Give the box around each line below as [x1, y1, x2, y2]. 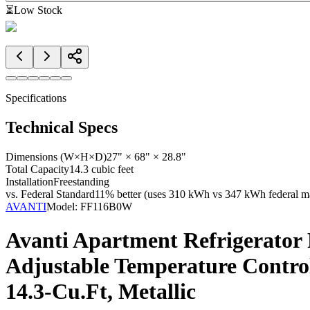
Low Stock [14, 4, 62, 16]
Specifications [6, 92, 66, 104]
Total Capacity [6, 163, 69, 175]
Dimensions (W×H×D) [6, 150, 107, 163]
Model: [46, 200, 80, 212]
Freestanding [53, 175, 109, 188]
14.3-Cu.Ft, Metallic [6, 279, 196, 304]
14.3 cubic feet [69, 163, 134, 175]
